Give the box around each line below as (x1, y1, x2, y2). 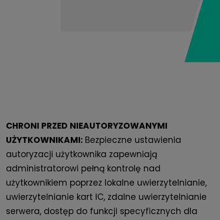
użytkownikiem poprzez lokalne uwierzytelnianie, (6, 177, 207, 189)
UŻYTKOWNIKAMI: (6, 134, 85, 146)
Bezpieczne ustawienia (85, 134, 181, 146)
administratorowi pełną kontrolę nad (6, 163, 161, 175)
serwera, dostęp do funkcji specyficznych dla (6, 205, 197, 218)
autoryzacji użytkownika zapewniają (6, 148, 157, 161)
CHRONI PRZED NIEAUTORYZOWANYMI (6, 120, 167, 132)
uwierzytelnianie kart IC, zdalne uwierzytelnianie (6, 191, 207, 203)
